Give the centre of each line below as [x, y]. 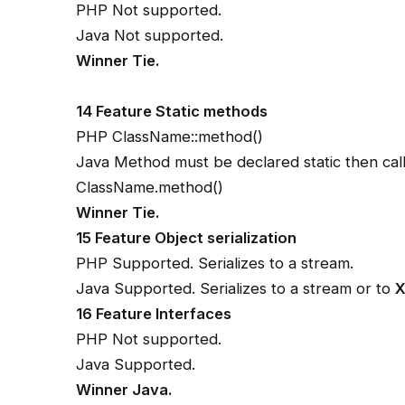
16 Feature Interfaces [154, 313]
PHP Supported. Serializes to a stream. [215, 263]
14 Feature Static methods [172, 111]
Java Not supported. [150, 35]
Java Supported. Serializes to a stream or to [236, 288]
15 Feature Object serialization [187, 237]
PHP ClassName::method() [170, 136]
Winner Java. [124, 389]
